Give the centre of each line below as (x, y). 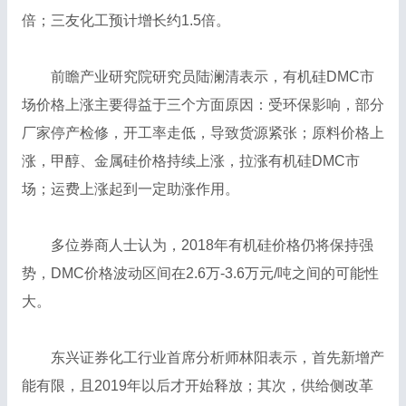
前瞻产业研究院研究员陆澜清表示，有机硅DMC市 (198, 77)
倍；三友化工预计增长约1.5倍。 (126, 21)
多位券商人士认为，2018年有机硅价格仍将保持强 (197, 246)
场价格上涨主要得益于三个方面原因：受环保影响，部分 (203, 105)
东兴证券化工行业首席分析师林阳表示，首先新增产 (203, 358)
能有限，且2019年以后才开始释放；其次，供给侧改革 (197, 386)
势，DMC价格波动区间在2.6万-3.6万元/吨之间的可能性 (200, 274)
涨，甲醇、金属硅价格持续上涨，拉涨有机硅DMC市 (190, 161)
